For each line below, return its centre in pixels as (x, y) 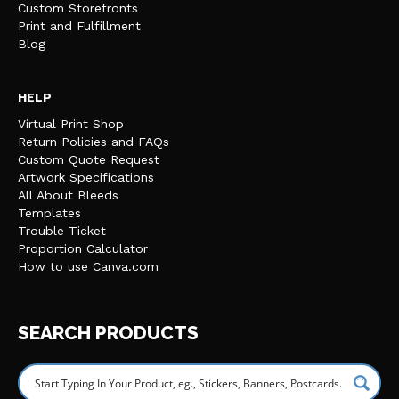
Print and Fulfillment (79, 25)
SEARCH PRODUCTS (108, 332)
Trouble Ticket (62, 230)
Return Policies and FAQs (94, 141)
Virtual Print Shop (71, 123)
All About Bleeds (68, 195)
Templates (49, 212)
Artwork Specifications (86, 177)
